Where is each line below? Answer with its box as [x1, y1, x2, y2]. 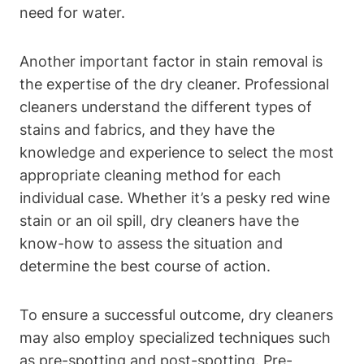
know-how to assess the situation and [19, 234, 283, 252]
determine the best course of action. [19, 257, 271, 275]
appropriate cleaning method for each [19, 166, 281, 184]
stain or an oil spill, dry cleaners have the [19, 211, 299, 229]
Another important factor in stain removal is [19, 52, 323, 70]
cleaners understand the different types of [19, 97, 312, 115]
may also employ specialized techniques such [19, 328, 331, 346]
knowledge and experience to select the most [19, 143, 334, 161]
